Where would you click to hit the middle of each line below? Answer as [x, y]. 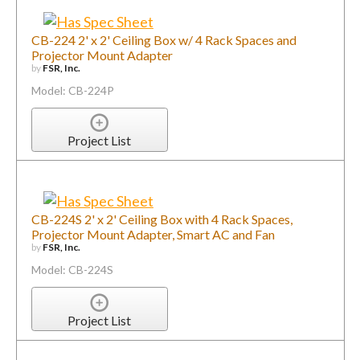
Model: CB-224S [72, 270]
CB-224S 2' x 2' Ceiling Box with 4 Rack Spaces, [162, 219]
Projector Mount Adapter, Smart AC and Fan [153, 235]
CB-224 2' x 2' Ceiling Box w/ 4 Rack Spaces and [164, 39]
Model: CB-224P [72, 90]
